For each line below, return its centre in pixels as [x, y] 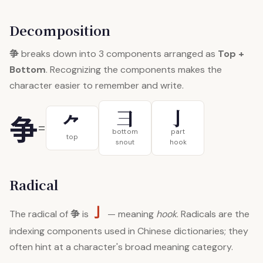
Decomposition [60, 30]
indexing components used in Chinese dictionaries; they [129, 231]
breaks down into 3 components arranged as [118, 54]
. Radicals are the [213, 214]
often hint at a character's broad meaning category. [121, 247]
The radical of [40, 214]
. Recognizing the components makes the [134, 70]
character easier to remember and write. [97, 85]
